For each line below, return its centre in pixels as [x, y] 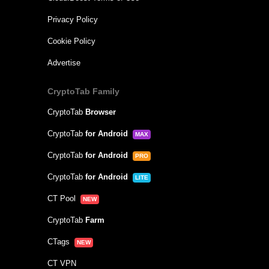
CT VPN [62, 263]
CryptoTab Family [83, 91]
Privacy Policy [72, 19]
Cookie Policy [71, 41]
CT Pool [61, 198]
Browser [100, 112]
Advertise [64, 62]
